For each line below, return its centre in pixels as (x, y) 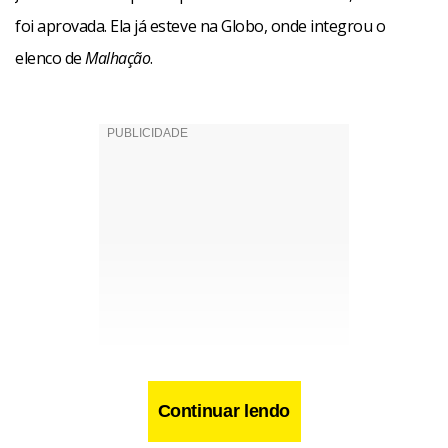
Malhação (118, 58)
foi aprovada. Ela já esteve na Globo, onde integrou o (200, 26)
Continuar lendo (224, 411)
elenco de (50, 58)
